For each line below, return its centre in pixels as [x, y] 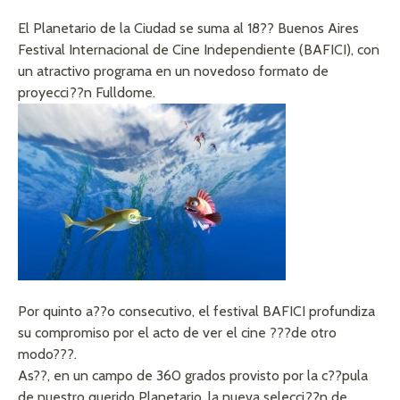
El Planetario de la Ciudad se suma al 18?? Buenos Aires [188, 29]
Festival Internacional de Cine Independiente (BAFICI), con [199, 50]
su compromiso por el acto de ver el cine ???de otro [177, 333]
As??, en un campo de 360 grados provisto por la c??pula [193, 376]
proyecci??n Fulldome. [87, 93]
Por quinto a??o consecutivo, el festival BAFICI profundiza [196, 312]
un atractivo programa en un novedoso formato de [173, 71]
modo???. [47, 354]
